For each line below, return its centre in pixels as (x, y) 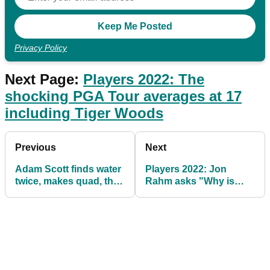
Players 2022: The (144, 80)
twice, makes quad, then (70, 181)
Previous (36, 148)
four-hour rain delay (60, 193)
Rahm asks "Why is (190, 181)
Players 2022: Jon (186, 169)
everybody (170, 193)
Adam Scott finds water (68, 169)
